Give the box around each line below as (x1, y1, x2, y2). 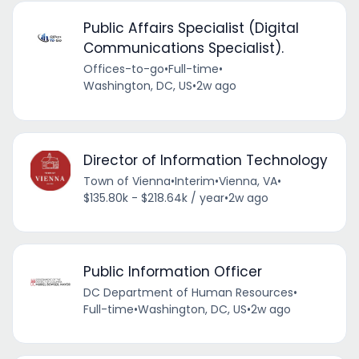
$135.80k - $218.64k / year (83, 189, 224, 206)
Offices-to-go (83, 61, 164, 78)
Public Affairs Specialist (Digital (83, 18, 299, 38)
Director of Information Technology (83, 150, 328, 170)
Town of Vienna (83, 172, 171, 189)
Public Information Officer (83, 261, 262, 281)
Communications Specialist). (83, 38, 284, 58)
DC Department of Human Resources (83, 284, 293, 301)
